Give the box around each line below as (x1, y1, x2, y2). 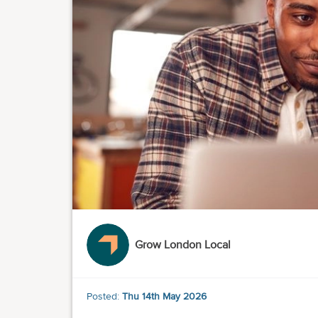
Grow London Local (135, 238, 231, 253)
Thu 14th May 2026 (122, 290, 207, 303)
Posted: (87, 290, 122, 303)
